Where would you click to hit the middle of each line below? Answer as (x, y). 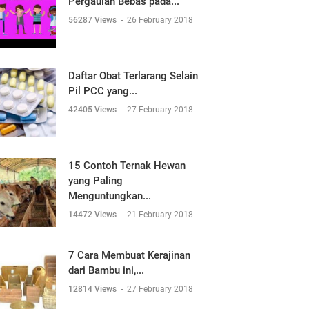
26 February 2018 (160, 20)
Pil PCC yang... (103, 91)
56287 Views (93, 20)
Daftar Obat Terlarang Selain (133, 76)
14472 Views (93, 215)
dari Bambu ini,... (106, 270)
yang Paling (96, 181)
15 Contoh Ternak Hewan (127, 166)
